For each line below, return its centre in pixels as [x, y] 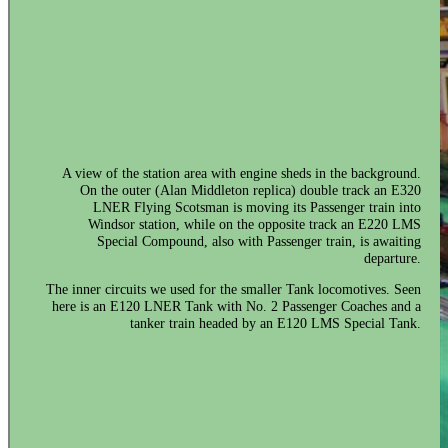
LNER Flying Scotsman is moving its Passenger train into [257, 206]
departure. [393, 257]
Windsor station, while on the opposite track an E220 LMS [255, 223]
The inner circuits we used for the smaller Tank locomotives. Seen [234, 288]
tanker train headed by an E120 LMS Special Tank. [276, 322]
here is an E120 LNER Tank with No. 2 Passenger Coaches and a [237, 305]
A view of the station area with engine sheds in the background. [242, 172]
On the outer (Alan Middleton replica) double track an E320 [251, 189]
